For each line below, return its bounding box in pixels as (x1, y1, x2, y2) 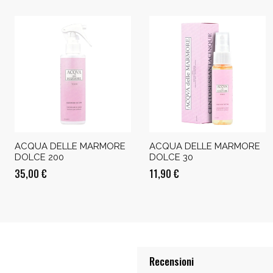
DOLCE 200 (15, 151, 64, 163)
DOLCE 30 (149, 151, 193, 163)
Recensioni (149, 253, 194, 269)
